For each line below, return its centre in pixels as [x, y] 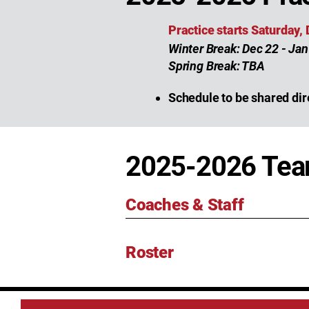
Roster [150, 252]
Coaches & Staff [185, 205]
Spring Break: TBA [217, 66]
